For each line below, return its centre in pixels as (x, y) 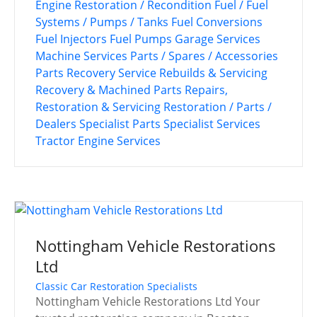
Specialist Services (212, 124)
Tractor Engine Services (98, 141)
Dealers (56, 124)
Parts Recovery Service (96, 73)
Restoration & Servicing (98, 107)
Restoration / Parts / (218, 107)
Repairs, (206, 90)
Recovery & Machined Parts (109, 90)
